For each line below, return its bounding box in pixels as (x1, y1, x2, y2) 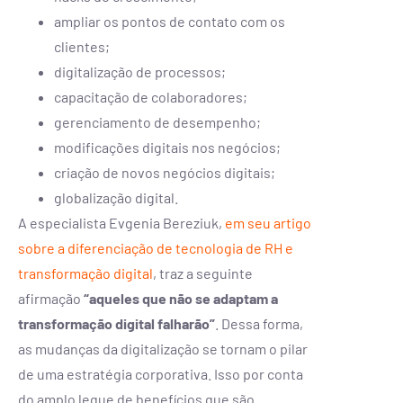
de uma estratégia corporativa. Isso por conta (18, 364, 303, 382)
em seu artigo (225, 213, 311, 231)
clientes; (54, 37, 110, 55)
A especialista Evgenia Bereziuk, (18, 213, 225, 231)
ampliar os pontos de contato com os (54, 12, 285, 30)
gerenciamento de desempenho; (54, 112, 261, 130)
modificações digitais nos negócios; (54, 138, 281, 156)
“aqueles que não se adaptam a (84, 289, 278, 307)
